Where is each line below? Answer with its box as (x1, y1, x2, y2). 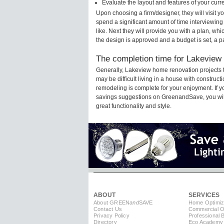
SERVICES (188, 191, 220, 199)
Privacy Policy (93, 212, 129, 219)
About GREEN (93, 199, 130, 206)
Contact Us (93, 206, 122, 212)
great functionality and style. (96, 102, 171, 110)
